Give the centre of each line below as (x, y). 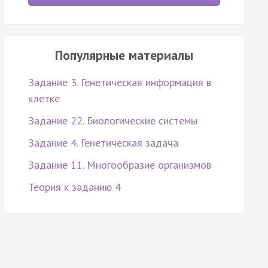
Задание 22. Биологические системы (112, 121)
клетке (44, 99)
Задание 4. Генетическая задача (103, 143)
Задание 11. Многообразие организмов (119, 165)
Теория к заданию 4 (74, 187)
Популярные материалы (124, 55)
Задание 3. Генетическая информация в (119, 83)
